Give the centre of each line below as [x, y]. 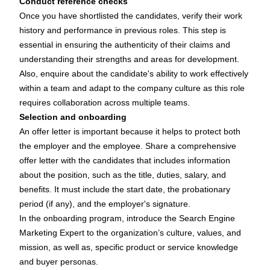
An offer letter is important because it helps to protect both [130, 132]
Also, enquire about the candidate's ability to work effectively [134, 74]
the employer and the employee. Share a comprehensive [128, 146]
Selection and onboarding [73, 117]
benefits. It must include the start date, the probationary [125, 190]
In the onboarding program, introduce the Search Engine [127, 218]
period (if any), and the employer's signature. [105, 204]
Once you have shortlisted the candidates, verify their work [131, 16]
